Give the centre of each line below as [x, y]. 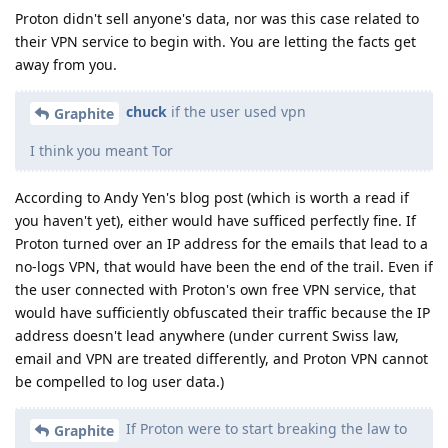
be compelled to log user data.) [119, 381]
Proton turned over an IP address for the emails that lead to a [221, 243]
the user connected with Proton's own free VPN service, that [215, 289]
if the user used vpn [236, 112]
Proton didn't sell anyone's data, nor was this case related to [217, 19]
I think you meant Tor [101, 150]
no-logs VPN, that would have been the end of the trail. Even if [224, 266]
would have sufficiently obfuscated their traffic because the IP [222, 312]
